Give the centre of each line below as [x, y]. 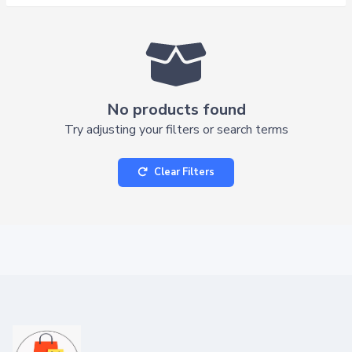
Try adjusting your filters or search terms [176, 129]
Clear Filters [184, 172]
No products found [176, 109]
